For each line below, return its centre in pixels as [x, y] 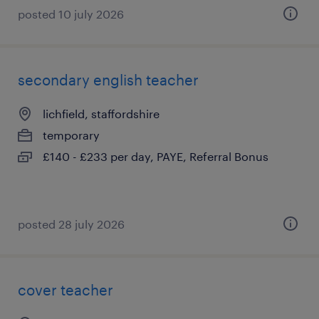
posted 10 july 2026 [71, 14]
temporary [71, 135]
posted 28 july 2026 [71, 224]
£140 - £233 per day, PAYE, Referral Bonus [156, 156]
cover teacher [66, 290]
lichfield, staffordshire [101, 114]
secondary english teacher [108, 80]
